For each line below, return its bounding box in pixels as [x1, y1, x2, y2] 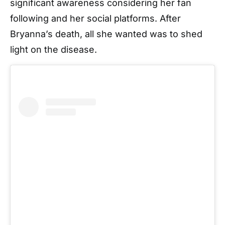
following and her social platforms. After [10, 13, 181, 24]
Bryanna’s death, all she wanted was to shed [10, 29, 202, 39]
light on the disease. [10, 44, 97, 55]
